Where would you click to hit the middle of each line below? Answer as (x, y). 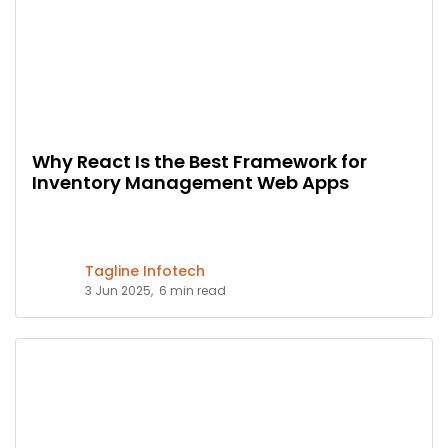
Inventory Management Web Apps (190, 182)
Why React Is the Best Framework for (199, 161)
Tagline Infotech (145, 270)
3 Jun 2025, (119, 290)
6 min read (192, 290)
